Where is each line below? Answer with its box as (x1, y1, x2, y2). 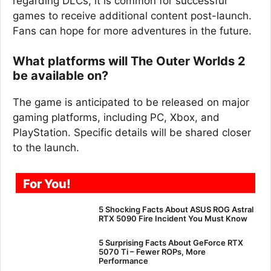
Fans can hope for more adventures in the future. (13, 24, 252, 37)
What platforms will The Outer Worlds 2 (13, 54, 246, 68)
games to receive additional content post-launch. (13, 9, 252, 22)
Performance (98, 255, 148, 266)
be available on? (13, 68, 108, 83)
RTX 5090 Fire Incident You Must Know (98, 213, 247, 223)
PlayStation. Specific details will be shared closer (13, 126, 251, 139)
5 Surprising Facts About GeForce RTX (98, 237, 243, 247)
